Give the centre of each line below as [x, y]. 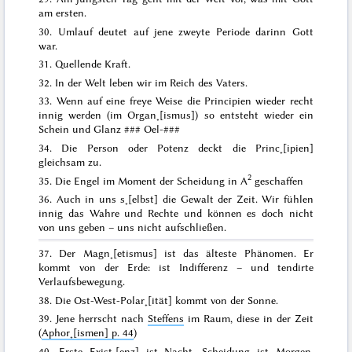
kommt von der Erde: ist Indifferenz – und [158, 268]
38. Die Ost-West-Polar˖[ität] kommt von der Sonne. [159, 300]
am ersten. [63, 12]
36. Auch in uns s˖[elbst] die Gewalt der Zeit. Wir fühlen [176, 199]
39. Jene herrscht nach [93, 319]
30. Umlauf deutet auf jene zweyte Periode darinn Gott [176, 31]
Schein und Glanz [82, 129]
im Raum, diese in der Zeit [249, 319]
